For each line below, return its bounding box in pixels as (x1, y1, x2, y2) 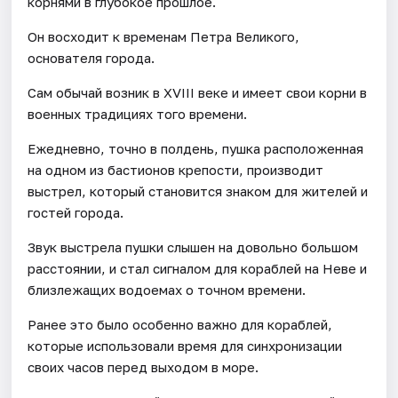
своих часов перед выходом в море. (28, 358, 259, 375)
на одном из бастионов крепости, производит (28, 161, 324, 178)
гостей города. (28, 203, 124, 220)
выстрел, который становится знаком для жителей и (28, 182, 369, 199)
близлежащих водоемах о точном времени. (28, 281, 306, 298)
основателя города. (28, 49, 155, 66)
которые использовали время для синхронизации (28, 337, 343, 354)
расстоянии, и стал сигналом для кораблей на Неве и (28, 259, 368, 276)
